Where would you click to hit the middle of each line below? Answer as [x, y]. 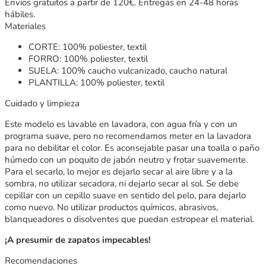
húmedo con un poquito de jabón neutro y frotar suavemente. [126, 159]
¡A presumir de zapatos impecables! [78, 240]
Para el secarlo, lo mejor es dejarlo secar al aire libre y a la [119, 171]
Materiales [25, 26]
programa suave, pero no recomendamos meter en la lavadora [128, 136]
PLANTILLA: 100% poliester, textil [96, 82]
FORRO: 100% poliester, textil [88, 58]
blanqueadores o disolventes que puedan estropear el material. [129, 219]
